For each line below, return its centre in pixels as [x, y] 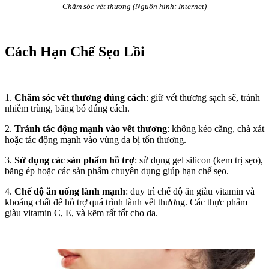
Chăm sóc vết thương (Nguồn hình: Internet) [134, 6]
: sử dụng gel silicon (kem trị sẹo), [199, 160]
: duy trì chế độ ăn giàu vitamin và [190, 191]
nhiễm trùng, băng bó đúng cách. [67, 108]
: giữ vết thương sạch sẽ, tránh [203, 97]
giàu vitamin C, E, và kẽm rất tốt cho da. [81, 213]
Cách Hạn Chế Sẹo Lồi [75, 51]
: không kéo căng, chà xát [216, 128]
